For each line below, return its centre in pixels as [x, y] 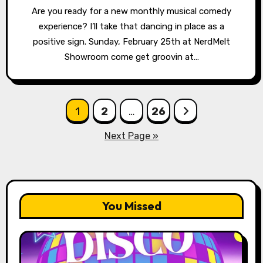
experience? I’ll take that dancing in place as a [131, 26]
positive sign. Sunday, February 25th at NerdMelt [131, 41]
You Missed [131, 205]
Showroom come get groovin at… [131, 57]
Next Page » [131, 136]
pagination [54, 134]
